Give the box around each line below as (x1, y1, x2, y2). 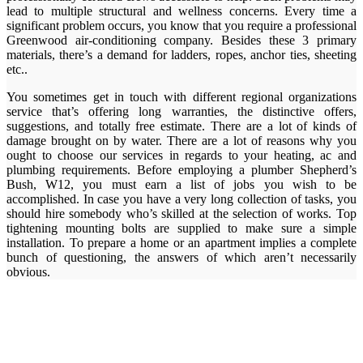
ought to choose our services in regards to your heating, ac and (6, 148, 357, 163)
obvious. (6, 265, 50, 280)
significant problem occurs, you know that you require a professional (6, 19, 357, 33)
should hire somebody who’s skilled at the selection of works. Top (6, 207, 357, 221)
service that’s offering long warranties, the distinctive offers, (6, 105, 357, 119)
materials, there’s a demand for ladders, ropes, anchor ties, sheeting (6, 48, 357, 62)
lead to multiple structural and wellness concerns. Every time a (6, 4, 357, 19)
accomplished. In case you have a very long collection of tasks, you (6, 192, 357, 207)
